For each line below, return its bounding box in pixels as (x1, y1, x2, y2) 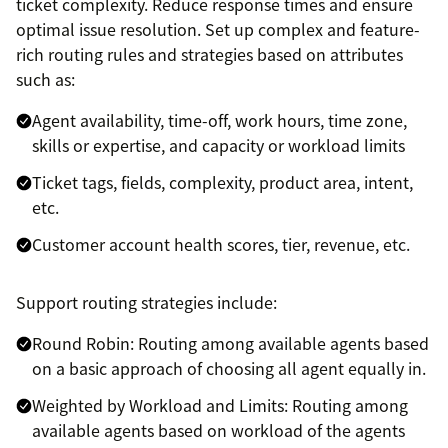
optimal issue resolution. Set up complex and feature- (16, 17, 420, 42)
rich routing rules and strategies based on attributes (16, 42, 403, 67)
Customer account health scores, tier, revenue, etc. (32, 232, 410, 257)
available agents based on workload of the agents (32, 418, 405, 443)
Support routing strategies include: (16, 290, 277, 315)
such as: (16, 67, 75, 92)
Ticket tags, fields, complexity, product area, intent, (32, 170, 413, 195)
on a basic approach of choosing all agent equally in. (32, 356, 426, 381)
